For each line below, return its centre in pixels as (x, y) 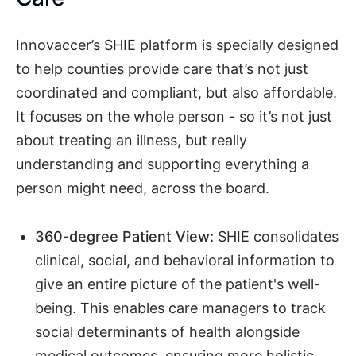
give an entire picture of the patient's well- (178, 284)
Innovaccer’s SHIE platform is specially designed (177, 45)
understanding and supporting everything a (163, 164)
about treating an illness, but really (132, 141)
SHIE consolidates (276, 236)
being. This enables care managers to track (180, 308)
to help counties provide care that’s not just (162, 69)
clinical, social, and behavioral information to (185, 260)
